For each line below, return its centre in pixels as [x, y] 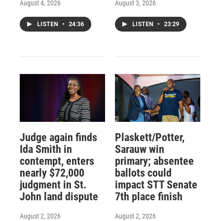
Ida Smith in [46, 149]
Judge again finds [58, 137]
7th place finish [148, 196]
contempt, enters [57, 161]
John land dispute [59, 196]
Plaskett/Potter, [149, 137]
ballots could [143, 173]
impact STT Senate [156, 184]
